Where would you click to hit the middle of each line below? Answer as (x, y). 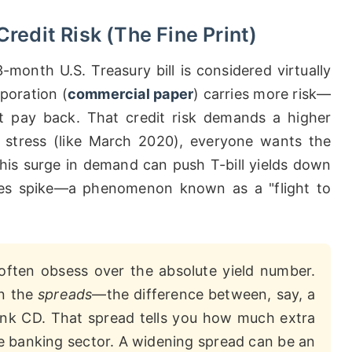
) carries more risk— (262, 94)
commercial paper (130, 94)
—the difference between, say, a (204, 294)
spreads (65, 294)
